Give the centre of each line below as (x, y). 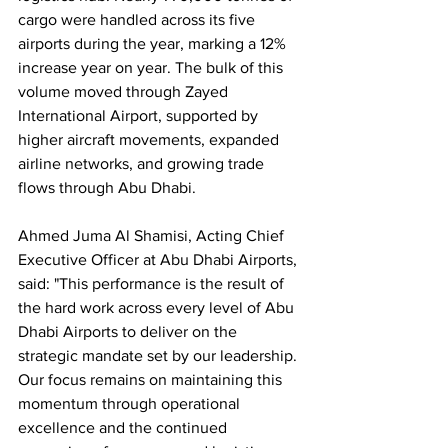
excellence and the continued (124, 428)
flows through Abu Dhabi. (107, 188)
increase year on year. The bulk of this (152, 68)
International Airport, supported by (140, 116)
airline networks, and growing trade (143, 164)
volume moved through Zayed (125, 92)
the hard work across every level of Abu (158, 308)
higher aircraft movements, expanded (150, 140)
